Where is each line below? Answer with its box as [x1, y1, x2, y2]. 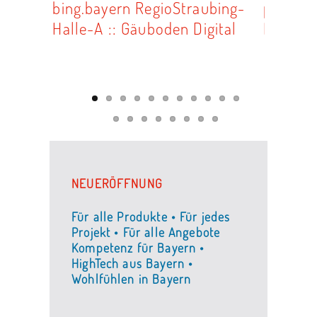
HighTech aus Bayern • [71, 255, 194, 272]
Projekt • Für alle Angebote [71, 224, 221, 241]
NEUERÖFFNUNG [71, 175, 163, 192]
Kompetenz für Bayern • [71, 240, 205, 256]
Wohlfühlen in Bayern [71, 271, 192, 287]
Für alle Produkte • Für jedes [71, 209, 231, 225]
